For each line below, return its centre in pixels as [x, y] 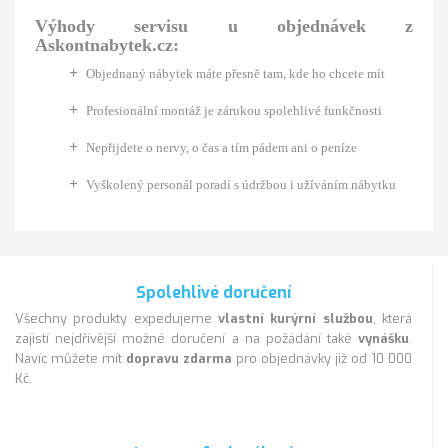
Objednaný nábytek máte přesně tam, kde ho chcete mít [235, 74]
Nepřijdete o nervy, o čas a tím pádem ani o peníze [221, 148]
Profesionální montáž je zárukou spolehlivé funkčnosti [234, 111]
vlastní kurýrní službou [295, 319]
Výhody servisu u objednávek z [224, 26]
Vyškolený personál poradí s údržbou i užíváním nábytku [241, 185]
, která [392, 319]
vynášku [383, 339]
